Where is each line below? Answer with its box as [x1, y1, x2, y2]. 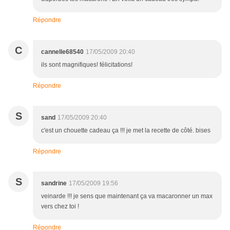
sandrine [41, 180, 67, 187]
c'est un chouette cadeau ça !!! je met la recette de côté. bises [41, 127, 210, 135]
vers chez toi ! [41, 203, 79, 210]
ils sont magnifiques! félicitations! [41, 61, 132, 69]
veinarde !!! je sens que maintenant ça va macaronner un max [41, 193, 213, 200]
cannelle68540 [41, 48, 84, 56]
